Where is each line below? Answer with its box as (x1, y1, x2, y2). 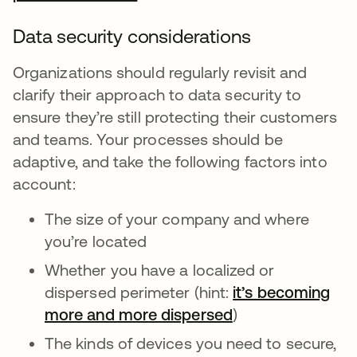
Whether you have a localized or (45, 261, 275, 279)
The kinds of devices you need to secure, (45, 334, 337, 352)
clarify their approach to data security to (13, 85, 302, 104)
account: (13, 175, 76, 193)
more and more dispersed (45, 305, 233, 324)
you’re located (45, 232, 147, 250)
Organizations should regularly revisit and (13, 63, 308, 81)
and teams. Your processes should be (13, 130, 283, 148)
